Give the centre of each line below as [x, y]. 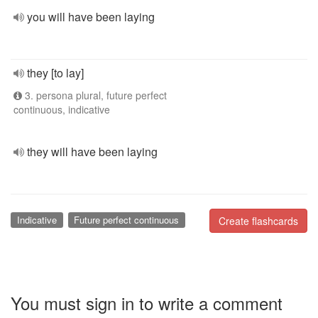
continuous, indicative [62, 109]
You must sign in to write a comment [147, 302]
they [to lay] [55, 73]
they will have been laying [92, 152]
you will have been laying [91, 17]
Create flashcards [258, 221]
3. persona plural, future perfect [94, 95]
